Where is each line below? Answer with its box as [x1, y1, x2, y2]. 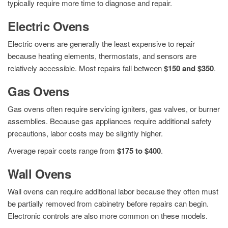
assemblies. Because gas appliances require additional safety [8, 116, 212, 127]
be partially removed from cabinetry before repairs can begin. [8, 198, 209, 209]
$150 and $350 [164, 63, 214, 74]
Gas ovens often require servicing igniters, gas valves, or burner [8, 103, 220, 115]
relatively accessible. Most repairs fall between [8, 63, 164, 74]
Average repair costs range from [8, 145, 117, 156]
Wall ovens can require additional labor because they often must [8, 186, 218, 197]
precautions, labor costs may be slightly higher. [8, 128, 163, 139]
